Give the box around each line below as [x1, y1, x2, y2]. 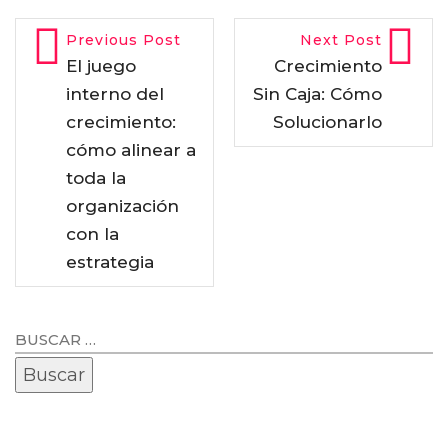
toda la [66, 167, 126, 188]
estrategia [66, 251, 154, 272]
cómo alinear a [66, 139, 196, 160]
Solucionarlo [273, 111, 382, 132]
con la [66, 223, 119, 244]
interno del [66, 83, 164, 104]
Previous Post [66, 30, 181, 49]
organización [66, 195, 179, 216]
